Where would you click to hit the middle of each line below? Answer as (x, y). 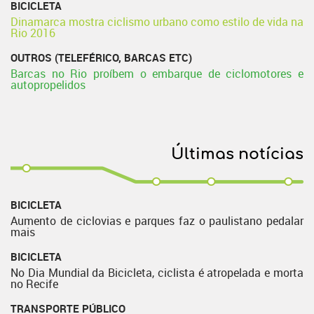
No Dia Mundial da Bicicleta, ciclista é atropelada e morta (157, 273)
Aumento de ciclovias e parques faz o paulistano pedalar (157, 221)
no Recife (34, 284)
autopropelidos (48, 85)
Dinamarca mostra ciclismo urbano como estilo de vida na (157, 22)
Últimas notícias (237, 154)
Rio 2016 (33, 33)
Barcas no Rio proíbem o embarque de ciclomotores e (157, 74)
